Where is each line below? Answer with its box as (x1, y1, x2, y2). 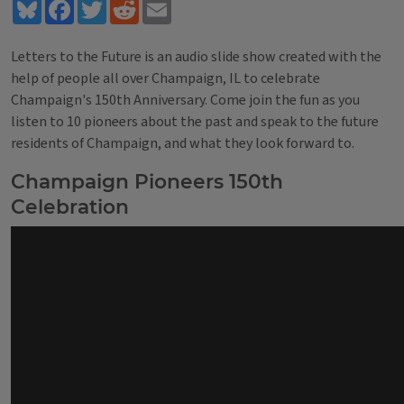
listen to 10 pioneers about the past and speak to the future (11, 112, 379, 132)
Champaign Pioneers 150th (11, 170, 283, 193)
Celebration (11, 195, 129, 218)
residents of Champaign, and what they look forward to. (11, 133, 354, 153)
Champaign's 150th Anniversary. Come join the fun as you (11, 90, 360, 110)
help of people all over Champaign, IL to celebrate (11, 69, 320, 88)
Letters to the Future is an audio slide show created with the (11, 47, 381, 67)
